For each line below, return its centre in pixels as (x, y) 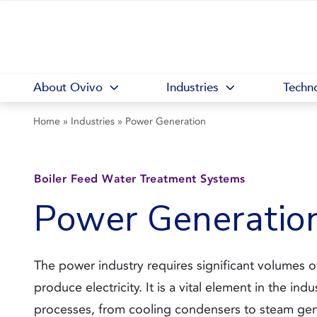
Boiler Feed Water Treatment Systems (140, 179)
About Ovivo (68, 87)
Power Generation (166, 121)
